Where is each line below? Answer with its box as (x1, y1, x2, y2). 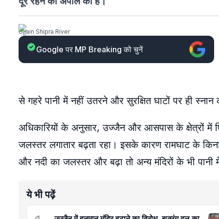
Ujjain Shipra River (19, 28, 70, 35)
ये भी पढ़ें (26, 189, 55, 200)
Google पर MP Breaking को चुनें (36, 44, 143, 54)
